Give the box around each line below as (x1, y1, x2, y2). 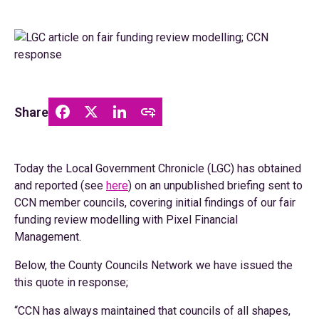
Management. (14, 230, 81, 244)
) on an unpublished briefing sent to (128, 179, 303, 192)
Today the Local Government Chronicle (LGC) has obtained (14, 162, 301, 175)
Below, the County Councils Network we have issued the (14, 258, 293, 272)
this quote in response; (14, 276, 128, 289)
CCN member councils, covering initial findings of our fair (14, 196, 296, 209)
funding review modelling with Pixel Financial (14, 213, 238, 226)
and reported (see (14, 179, 106, 192)
